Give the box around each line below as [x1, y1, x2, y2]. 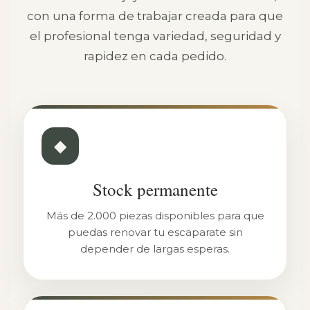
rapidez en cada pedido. [84, 49, 226, 63]
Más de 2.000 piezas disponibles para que [46, 209, 264, 222]
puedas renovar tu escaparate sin [67, 226, 243, 239]
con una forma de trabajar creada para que [27, 9, 283, 23]
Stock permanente [92, 178, 218, 201]
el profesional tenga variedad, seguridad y [29, 29, 281, 43]
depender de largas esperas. [80, 242, 230, 255]
